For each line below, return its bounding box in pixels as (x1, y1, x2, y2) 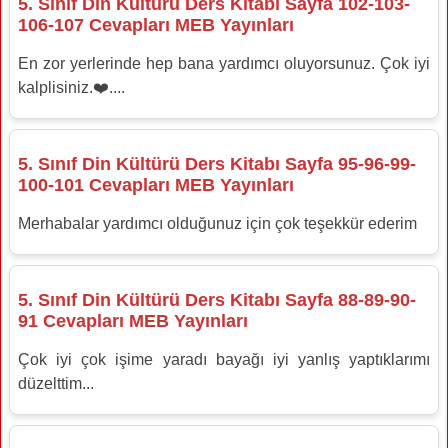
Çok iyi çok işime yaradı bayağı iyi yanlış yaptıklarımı (18, 350, 430, 368)
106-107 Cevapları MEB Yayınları (18, 14, 294, 35)
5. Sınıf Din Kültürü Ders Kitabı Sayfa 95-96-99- (18, 153, 416, 174)
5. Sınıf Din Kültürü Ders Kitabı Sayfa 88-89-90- (18, 289, 416, 310)
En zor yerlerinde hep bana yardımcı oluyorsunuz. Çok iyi (18, 54, 430, 72)
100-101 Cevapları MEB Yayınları (18, 174, 294, 195)
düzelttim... (18, 374, 94, 392)
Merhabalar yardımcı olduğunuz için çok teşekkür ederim (18, 214, 417, 232)
